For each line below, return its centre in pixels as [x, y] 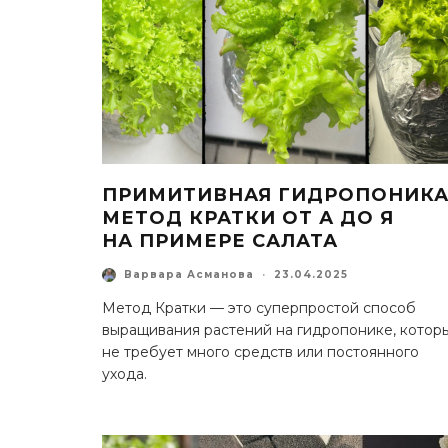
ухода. [124, 373]
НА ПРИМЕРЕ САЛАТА [220, 240]
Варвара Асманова [189, 275]
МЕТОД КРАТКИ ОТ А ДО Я [248, 217]
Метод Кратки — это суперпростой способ [259, 307]
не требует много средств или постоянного [260, 351]
